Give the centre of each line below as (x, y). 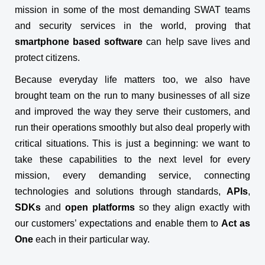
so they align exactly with (192, 207)
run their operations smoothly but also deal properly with (132, 127)
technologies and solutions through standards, (121, 191)
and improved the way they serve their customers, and (132, 112)
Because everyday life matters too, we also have (132, 80)
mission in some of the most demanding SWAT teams (132, 10)
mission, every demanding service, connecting (132, 175)
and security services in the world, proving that (132, 26)
